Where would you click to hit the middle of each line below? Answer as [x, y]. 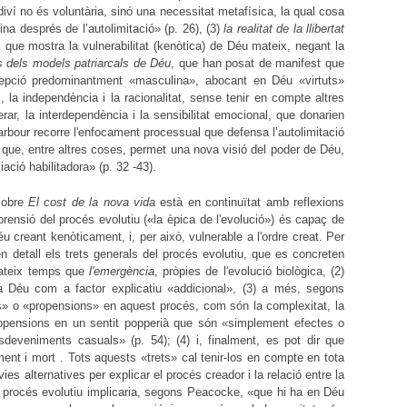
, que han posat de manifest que [258, 64]
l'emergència [122, 271]
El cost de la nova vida [92, 202]
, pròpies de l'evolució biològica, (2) [250, 271]
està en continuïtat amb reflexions [250, 202]
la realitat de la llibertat [284, 29]
